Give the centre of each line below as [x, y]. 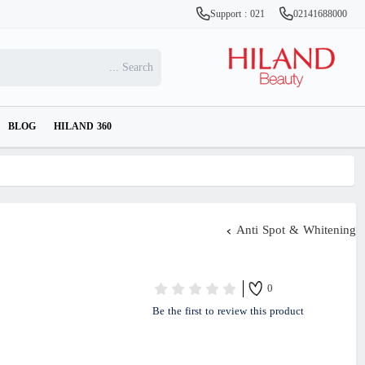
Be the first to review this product [228, 312]
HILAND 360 [83, 127]
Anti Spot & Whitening [296, 231]
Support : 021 [239, 15]
